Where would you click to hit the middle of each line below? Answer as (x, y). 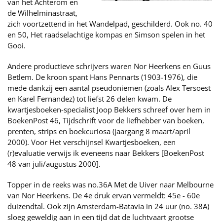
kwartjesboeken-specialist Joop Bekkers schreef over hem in (109, 110)
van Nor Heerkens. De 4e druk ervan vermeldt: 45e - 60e (104, 195)
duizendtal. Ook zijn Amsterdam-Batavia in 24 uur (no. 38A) (108, 206)
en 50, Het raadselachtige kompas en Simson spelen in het (106, 35)
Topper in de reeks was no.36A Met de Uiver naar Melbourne (110, 184)
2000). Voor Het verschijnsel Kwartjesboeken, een (92, 142)
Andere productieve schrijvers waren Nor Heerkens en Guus (109, 66)
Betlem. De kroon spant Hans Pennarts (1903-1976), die (102, 77)
